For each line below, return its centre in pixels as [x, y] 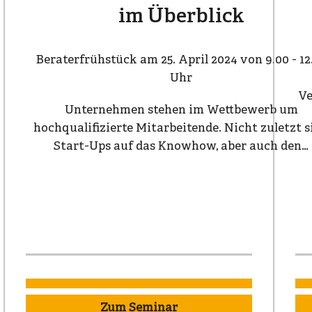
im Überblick [181, 17]
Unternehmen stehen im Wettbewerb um [181, 110]
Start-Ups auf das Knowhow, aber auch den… [181, 146]
